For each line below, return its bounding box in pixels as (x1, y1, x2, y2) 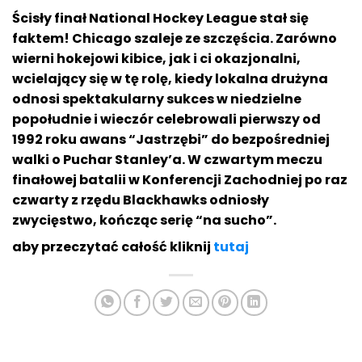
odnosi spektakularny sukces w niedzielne (12, 90, 301, 109)
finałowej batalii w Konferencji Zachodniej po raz (12, 170, 347, 190)
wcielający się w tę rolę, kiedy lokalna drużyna (12, 69, 328, 89)
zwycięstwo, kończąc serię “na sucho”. (12, 211, 276, 230)
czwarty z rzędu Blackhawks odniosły (12, 191, 269, 210)
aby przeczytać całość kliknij (12, 238, 213, 257)
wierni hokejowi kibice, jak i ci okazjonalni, (12, 49, 301, 69)
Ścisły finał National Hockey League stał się (12, 9, 309, 28)
